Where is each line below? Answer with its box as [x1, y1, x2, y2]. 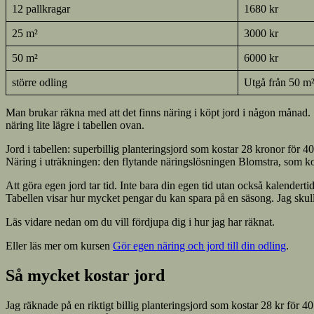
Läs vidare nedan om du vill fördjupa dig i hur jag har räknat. [6, 215, 275, 228]
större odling [12, 76, 67, 88]
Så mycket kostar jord [6, 266, 165, 285]
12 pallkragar [12, 2, 70, 15]
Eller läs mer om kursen [6, 239, 113, 252]
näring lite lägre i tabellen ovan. [6, 118, 144, 131]
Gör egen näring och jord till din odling [113, 239, 286, 252]
